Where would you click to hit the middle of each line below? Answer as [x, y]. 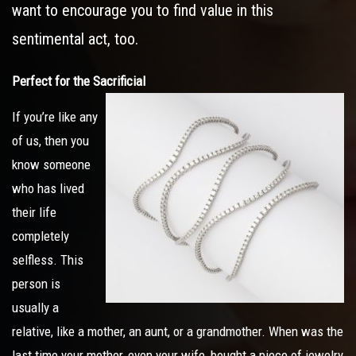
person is [36, 284]
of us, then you [50, 141]
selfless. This [48, 260]
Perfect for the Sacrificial [79, 81]
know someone [51, 164]
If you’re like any [55, 117]
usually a [35, 308]
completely [41, 236]
